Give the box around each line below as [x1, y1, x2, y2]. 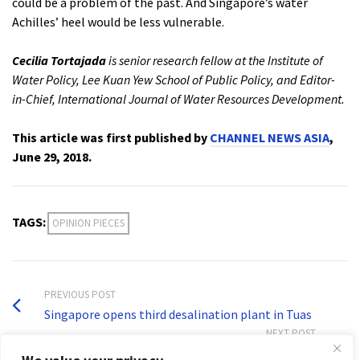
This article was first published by [12, 129, 210, 146]
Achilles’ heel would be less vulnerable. [12, 14, 224, 31]
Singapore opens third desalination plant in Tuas [44, 306, 312, 323]
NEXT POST [266, 326, 316, 341]
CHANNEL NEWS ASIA [210, 129, 329, 146]
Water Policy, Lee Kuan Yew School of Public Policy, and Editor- [12, 72, 335, 88]
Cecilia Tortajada [12, 52, 106, 69]
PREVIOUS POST [44, 288, 116, 302]
